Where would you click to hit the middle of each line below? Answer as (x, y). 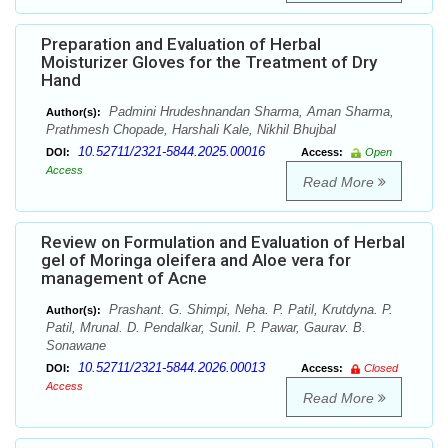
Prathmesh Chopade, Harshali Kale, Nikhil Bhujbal (191, 130)
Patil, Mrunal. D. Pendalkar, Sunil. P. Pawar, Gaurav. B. (206, 328)
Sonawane (76, 346)
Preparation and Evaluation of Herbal (181, 44)
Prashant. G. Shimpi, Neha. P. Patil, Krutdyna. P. (249, 310)
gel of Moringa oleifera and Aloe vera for (196, 260)
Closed (381, 368)
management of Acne (124, 278)
